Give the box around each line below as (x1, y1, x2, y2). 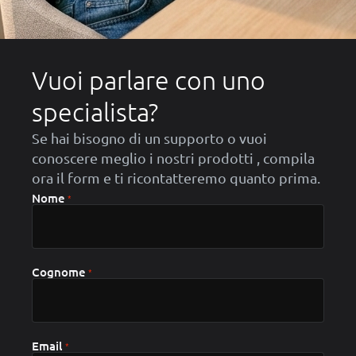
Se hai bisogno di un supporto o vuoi (32, 129, 267, 146)
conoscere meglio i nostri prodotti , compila (32, 149, 315, 166)
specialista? (32, 96, 158, 127)
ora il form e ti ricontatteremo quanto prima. (32, 168, 320, 186)
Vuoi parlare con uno (32, 64, 265, 95)
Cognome (32, 263, 86, 280)
